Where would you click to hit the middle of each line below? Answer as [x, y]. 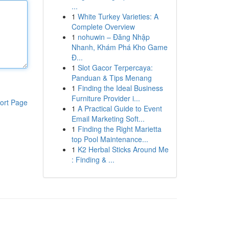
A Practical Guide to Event [120, 108]
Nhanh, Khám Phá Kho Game [119, 47]
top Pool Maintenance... [110, 139]
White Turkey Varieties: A [118, 16]
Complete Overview [103, 27]
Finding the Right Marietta [119, 129]
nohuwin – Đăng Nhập [113, 37]
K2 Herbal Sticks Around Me [123, 149]
